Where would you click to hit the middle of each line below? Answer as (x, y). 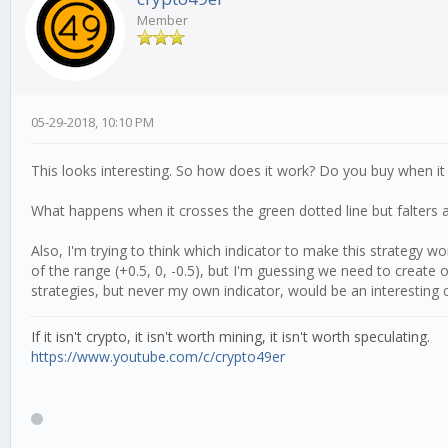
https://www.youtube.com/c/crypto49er (158, 357)
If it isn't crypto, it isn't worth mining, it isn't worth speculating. (230, 337)
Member (162, 20)
